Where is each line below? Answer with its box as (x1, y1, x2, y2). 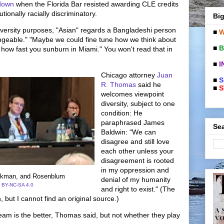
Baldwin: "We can (101, 128, 156, 136)
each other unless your (101, 147, 173, 155)
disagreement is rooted (101, 156, 174, 164)
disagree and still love (101, 137, 169, 145)
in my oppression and (101, 166, 169, 174)
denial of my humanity (101, 175, 170, 183)
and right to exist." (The (101, 185, 175, 193)
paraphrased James (101, 118, 164, 126)
